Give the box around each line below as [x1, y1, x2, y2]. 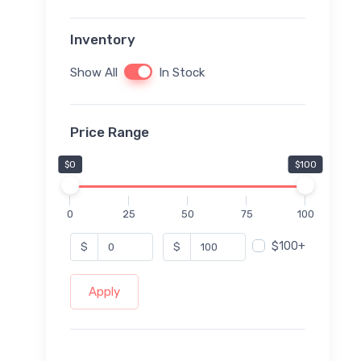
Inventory [70, 31, 135, 48]
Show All [70, 65, 118, 81]
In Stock [159, 65, 205, 81]
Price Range [70, 124, 149, 141]
